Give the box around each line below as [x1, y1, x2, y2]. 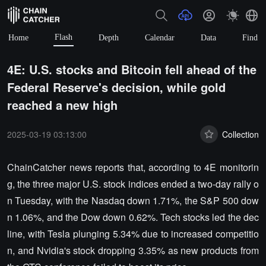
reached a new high [7, 96, 118, 113]
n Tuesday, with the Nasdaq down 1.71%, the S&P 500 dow [7, 194, 259, 207]
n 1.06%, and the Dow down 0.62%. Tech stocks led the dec [7, 210, 259, 224]
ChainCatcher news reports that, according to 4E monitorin [7, 160, 259, 174]
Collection [222, 128, 259, 140]
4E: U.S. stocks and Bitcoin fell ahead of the [7, 61, 256, 78]
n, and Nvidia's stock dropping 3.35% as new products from [7, 243, 259, 257]
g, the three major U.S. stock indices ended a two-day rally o [7, 177, 259, 191]
